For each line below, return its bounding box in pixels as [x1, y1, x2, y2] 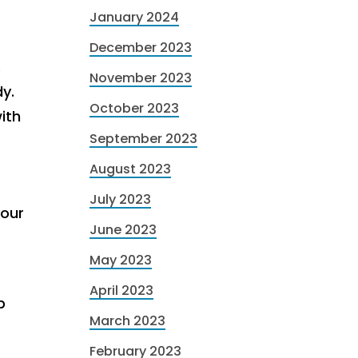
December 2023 [89, 38, 192, 57]
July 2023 [89, 190, 151, 209]
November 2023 [89, 69, 192, 87]
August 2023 [89, 160, 171, 178]
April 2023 [89, 281, 153, 300]
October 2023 [89, 99, 179, 117]
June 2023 [89, 221, 157, 239]
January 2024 [89, 8, 179, 26]
